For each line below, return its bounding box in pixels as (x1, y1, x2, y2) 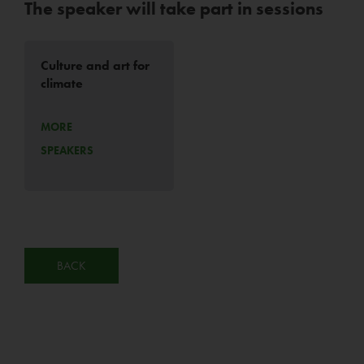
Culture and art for (41, 57, 149, 75)
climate (41, 75, 83, 93)
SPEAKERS (41, 142, 93, 158)
